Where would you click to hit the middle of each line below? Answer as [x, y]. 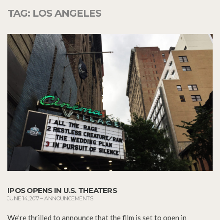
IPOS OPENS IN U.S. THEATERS [62, 190]
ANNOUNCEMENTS [69, 198]
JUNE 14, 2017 [23, 198]
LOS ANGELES [67, 13]
